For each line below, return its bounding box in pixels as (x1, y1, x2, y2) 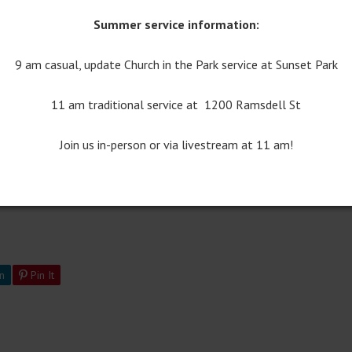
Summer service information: (93, 16, 259, 32)
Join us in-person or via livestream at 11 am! (59, 137, 293, 152)
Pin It (27, 267, 54, 282)
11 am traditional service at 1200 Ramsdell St (51, 97, 301, 112)
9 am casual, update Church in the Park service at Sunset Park (14, 57, 338, 72)
